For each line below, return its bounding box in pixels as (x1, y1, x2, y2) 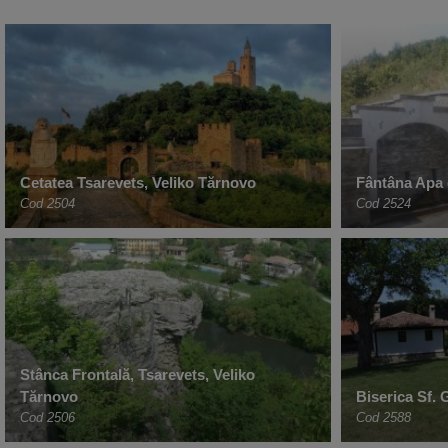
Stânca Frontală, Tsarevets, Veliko (20, 366, 255, 384)
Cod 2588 (356, 410, 411, 426)
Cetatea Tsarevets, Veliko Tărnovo (20, 174, 256, 192)
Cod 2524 (356, 196, 411, 212)
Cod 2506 (20, 410, 75, 426)
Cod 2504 (20, 196, 75, 212)
